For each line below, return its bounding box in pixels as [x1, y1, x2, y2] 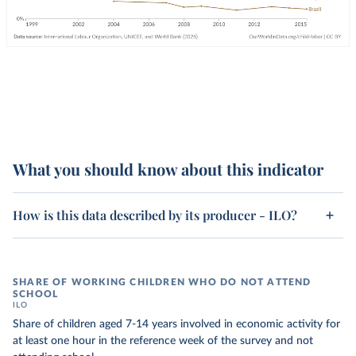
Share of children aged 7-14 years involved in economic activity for [13, 319, 340, 330]
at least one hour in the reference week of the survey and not [13, 335, 313, 346]
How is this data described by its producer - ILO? [13, 207, 297, 223]
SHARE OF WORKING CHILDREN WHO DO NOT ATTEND [13, 277, 311, 287]
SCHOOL [13, 289, 59, 299]
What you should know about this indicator [13, 158, 323, 180]
